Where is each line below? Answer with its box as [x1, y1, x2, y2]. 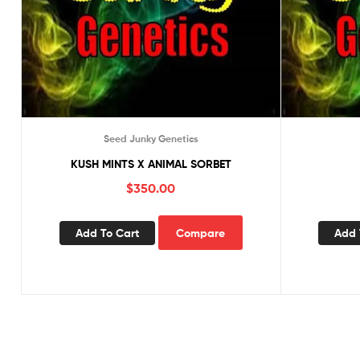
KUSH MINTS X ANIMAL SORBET [70, 156, 231, 171]
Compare [175, 225, 225, 240]
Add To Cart [75, 225, 139, 240]
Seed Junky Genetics [103, 132, 198, 145]
